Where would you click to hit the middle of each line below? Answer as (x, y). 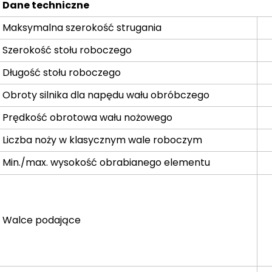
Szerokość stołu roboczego (67, 50)
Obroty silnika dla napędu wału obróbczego (106, 95)
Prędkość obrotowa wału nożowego (88, 117)
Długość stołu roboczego (62, 72)
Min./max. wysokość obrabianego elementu (107, 162)
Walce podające (42, 220)
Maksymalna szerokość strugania (82, 27)
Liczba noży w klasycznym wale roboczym (103, 140)
